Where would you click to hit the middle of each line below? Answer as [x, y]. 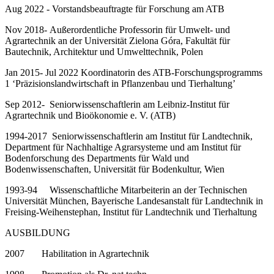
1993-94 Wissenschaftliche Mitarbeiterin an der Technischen [126, 190]
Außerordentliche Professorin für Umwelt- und [140, 29]
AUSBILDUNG [38, 232]
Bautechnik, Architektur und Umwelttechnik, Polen [104, 51]
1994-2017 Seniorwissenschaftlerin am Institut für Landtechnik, [129, 136]
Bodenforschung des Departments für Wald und [97, 158]
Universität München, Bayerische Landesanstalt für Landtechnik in [134, 201]
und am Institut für [204, 147]
